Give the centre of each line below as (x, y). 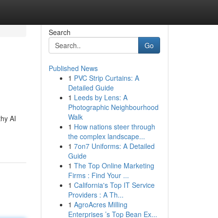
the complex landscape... (106, 136)
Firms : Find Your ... (98, 175)
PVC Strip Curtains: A (106, 78)
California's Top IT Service (114, 185)
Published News (73, 68)
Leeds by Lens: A (100, 97)
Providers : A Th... (96, 195)
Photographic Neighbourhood (113, 107)
